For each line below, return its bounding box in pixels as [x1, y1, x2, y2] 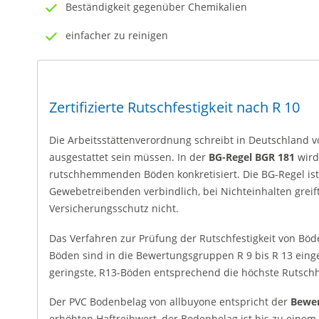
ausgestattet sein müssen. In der [49, 150, 209, 164]
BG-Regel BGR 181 [209, 150, 295, 164]
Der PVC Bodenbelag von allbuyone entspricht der [49, 295, 291, 308]
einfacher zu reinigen [66, 28, 168, 42]
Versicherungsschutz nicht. [49, 202, 179, 215]
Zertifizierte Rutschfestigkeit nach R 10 [49, 98, 300, 117]
